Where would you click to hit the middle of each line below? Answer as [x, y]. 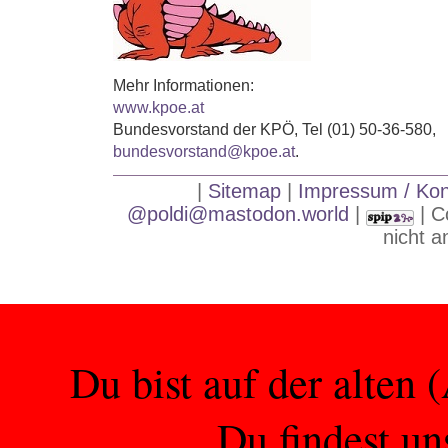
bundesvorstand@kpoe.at [204, 150]
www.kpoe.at [158, 106]
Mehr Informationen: [183, 84]
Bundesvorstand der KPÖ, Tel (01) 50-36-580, [274, 128]
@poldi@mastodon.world [238, 214]
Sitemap [244, 191]
